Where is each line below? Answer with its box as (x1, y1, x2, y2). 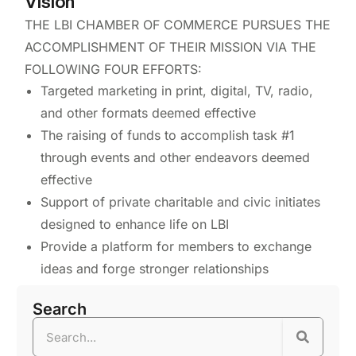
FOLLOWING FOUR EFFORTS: (24, 61, 202, 78)
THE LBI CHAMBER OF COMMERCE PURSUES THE (24, 17, 331, 33)
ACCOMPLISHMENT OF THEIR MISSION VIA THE (24, 39, 316, 56)
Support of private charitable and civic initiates (40, 194, 320, 211)
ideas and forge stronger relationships (40, 261, 269, 277)
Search (32, 300, 87, 319)
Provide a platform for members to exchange (40, 238, 311, 255)
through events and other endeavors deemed (40, 149, 310, 166)
